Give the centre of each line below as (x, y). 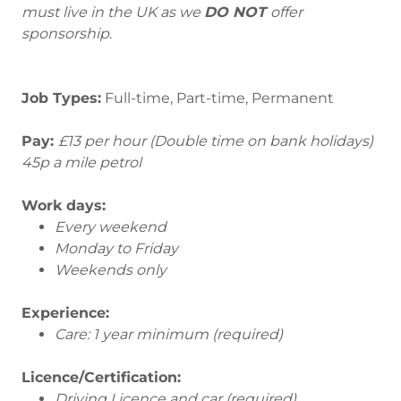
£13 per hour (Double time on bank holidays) (216, 141)
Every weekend (110, 227)
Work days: (64, 205)
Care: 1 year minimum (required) (168, 334)
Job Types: (61, 98)
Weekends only (110, 270)
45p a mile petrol (81, 162)
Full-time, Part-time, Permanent (218, 98)
